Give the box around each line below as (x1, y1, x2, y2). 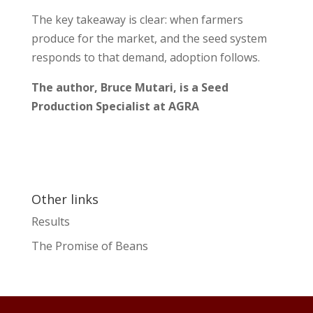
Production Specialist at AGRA (31, 98, 199, 114)
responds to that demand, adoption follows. (31, 49, 260, 65)
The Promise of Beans (31, 238, 148, 254)
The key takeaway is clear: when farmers (31, 11, 243, 27)
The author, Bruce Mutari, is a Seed (31, 79, 228, 95)
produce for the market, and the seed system (31, 30, 267, 46)
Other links (31, 190, 99, 208)
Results (31, 213, 70, 229)
